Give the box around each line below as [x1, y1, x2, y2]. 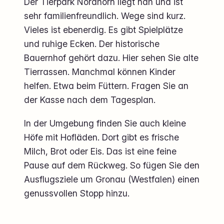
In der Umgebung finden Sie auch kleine [24, 118, 186, 129]
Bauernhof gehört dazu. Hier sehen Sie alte [24, 52, 198, 63]
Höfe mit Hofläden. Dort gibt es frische [24, 132, 179, 143]
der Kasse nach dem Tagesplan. [24, 94, 155, 105]
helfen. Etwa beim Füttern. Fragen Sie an [24, 80, 188, 91]
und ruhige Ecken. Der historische [24, 38, 159, 49]
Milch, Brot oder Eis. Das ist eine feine [24, 146, 176, 157]
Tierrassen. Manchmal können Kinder [24, 66, 175, 77]
